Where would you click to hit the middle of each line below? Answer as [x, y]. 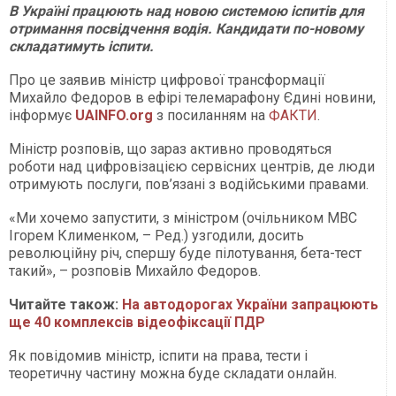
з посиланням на [211, 115]
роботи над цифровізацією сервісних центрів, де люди [192, 166]
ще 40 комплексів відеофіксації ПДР [137, 322]
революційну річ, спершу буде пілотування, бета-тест [185, 253]
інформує [42, 115]
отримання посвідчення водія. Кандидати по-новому [186, 28]
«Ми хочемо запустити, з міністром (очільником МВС [183, 217]
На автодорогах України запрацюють [250, 304]
